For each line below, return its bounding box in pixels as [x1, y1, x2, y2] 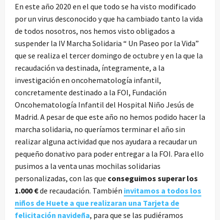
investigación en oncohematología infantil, [15, 75, 161, 85]
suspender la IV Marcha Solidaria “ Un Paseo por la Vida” [15, 38, 199, 48]
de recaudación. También [38, 185, 124, 195]
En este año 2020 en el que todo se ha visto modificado [15, 1, 196, 11]
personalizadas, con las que [15, 173, 108, 183]
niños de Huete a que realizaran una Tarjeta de [15, 197, 179, 208]
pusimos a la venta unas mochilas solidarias [15, 161, 161, 171]
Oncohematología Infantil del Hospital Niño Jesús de [15, 99, 194, 110]
